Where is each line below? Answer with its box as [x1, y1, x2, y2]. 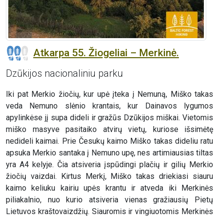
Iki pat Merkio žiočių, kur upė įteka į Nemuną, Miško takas [6, 89, 213, 99]
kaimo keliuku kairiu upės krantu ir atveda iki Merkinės [6, 183, 213, 193]
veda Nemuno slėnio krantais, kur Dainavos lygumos [6, 101, 213, 111]
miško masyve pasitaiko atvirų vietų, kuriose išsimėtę [6, 125, 213, 134]
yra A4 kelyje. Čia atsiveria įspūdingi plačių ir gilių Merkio [6, 160, 213, 170]
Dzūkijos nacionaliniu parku [6, 67, 123, 80]
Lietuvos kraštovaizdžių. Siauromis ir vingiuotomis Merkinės [6, 207, 213, 217]
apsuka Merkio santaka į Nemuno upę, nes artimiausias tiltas [6, 148, 213, 158]
